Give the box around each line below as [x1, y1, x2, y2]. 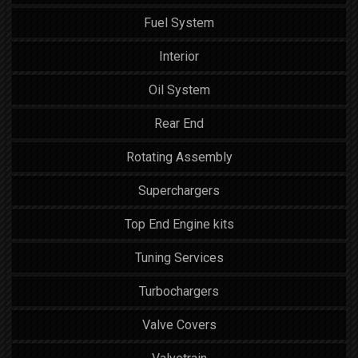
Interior [159, 49, 199, 64]
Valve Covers [141, 317, 217, 332]
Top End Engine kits [124, 217, 234, 232]
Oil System [148, 82, 210, 97]
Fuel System [144, 15, 214, 30]
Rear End [154, 116, 204, 131]
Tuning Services [134, 250, 224, 265]
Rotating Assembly [125, 149, 233, 165]
